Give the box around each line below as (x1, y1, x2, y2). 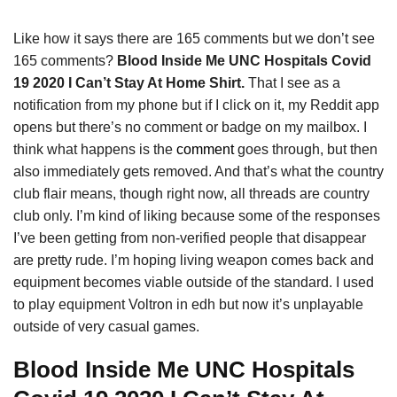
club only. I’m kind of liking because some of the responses (13, 207, 380, 223)
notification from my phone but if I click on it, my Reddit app (13, 97, 379, 113)
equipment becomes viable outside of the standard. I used (13, 274, 374, 290)
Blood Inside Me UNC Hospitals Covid (117, 52, 371, 68)
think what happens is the (13, 141, 176, 157)
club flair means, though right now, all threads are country (13, 185, 370, 201)
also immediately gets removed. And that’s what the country (13, 163, 384, 179)
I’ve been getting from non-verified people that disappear (13, 230, 366, 245)
